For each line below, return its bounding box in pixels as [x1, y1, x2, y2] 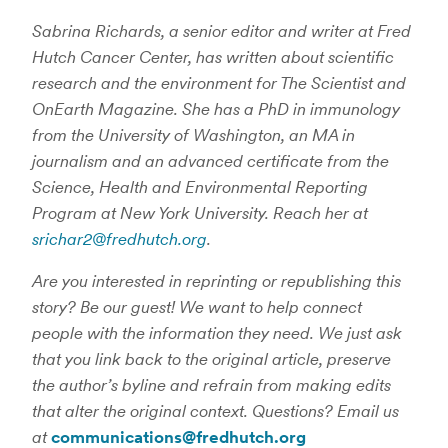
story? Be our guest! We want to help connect [32, 297, 362, 317]
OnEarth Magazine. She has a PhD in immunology [32, 99, 400, 119]
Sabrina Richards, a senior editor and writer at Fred [32, 21, 411, 41]
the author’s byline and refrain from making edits [32, 375, 391, 395]
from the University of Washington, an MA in [32, 125, 355, 145]
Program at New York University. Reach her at [32, 203, 368, 223]
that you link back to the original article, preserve [32, 349, 391, 369]
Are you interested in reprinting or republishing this [32, 271, 401, 291]
